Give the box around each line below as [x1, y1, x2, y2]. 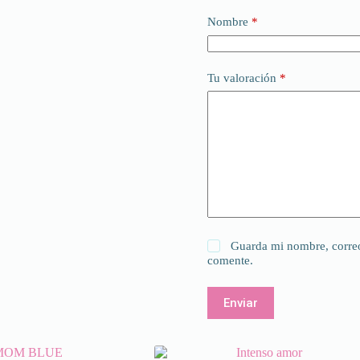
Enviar [223, 296, 258, 311]
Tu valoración [207, 71, 280, 84]
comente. [207, 254, 253, 268]
